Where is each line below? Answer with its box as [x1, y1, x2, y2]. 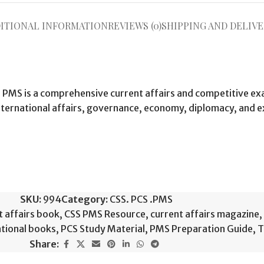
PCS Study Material [61, 223, 145, 235]
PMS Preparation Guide [150, 223, 253, 235]
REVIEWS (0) [107, 19, 161, 32]
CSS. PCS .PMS [109, 193, 173, 205]
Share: [29, 238, 59, 250]
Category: [61, 193, 108, 205]
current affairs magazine [150, 208, 259, 220]
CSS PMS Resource [64, 208, 146, 220]
